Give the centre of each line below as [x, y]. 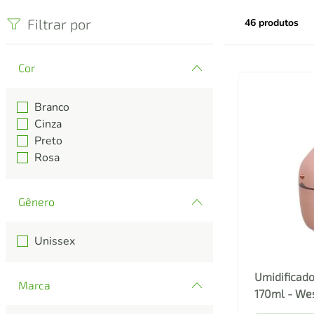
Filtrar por [59, 24]
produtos [279, 23]
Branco [52, 108]
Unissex [55, 241]
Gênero [36, 202]
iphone [179, 13]
